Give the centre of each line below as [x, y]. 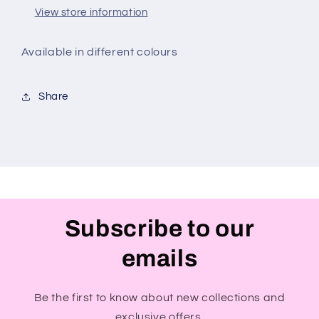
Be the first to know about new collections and [159, 297]
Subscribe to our [159, 228]
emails [159, 258]
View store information [91, 12]
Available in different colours [99, 52]
